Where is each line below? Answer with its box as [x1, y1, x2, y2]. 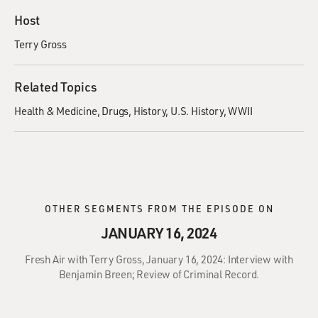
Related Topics [14, 78, 98, 95]
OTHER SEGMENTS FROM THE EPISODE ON [44, 202, 274, 214]
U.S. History [170, 104, 224, 118]
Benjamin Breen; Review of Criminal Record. [58, 267, 260, 281]
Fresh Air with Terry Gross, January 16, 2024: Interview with [25, 252, 293, 266]
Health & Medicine [14, 104, 97, 118]
